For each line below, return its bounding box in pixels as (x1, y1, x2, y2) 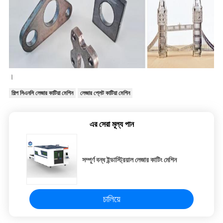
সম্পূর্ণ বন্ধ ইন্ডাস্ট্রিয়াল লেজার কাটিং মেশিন (82, 156, 177, 164)
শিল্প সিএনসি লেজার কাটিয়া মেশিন (11, 90, 73, 97)
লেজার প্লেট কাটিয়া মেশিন (80, 90, 130, 97)
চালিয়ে (103, 194, 120, 205)
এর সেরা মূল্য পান (89, 119, 134, 129)
